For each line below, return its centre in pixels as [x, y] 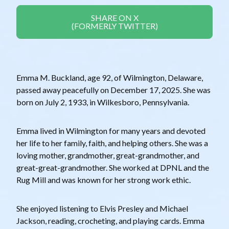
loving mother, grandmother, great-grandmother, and [108, 155]
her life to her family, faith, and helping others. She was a [112, 143]
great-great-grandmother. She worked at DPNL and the [113, 168]
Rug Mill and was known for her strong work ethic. [104, 180]
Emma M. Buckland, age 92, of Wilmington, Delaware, [110, 78]
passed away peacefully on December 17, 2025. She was [113, 90]
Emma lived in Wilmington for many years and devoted [111, 131]
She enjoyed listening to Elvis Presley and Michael [102, 209]
